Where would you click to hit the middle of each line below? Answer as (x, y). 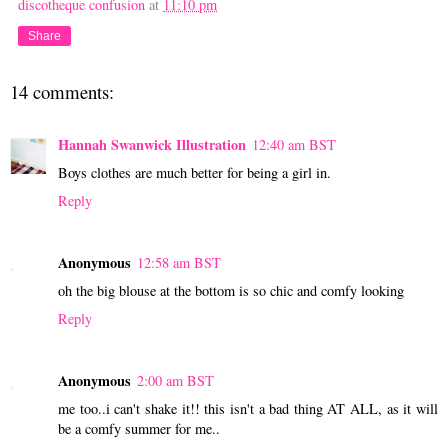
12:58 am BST (179, 262)
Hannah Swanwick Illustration (152, 144)
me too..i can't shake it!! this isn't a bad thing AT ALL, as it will (248, 408)
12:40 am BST (294, 144)
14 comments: (62, 92)
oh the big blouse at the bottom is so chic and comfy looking (231, 290)
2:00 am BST (175, 380)
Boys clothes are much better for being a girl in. (194, 172)
